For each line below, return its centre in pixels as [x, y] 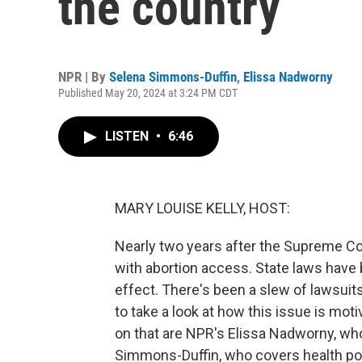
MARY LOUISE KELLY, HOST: [202, 208]
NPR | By [84, 77]
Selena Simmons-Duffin [173, 77]
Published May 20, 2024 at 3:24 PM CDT [148, 93]
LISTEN [128, 136]
